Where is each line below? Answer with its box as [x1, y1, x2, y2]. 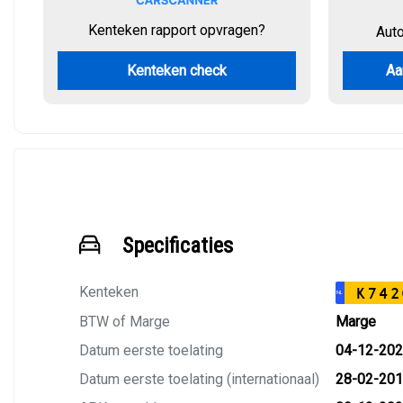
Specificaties [122, 233, 233, 258]
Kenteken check [127, 62, 227, 79]
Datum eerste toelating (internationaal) [79, 371, 319, 388]
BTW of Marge [79, 313, 170, 330]
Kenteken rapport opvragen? [88, 22, 265, 39]
